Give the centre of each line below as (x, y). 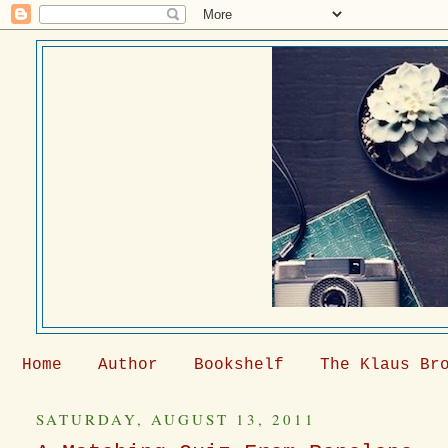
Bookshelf (239, 365)
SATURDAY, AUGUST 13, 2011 (176, 418)
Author (128, 365)
